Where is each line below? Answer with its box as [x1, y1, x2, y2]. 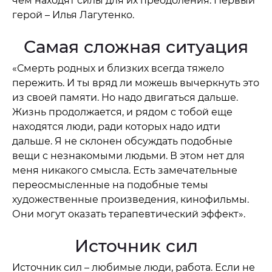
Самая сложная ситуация [24, 36, 248, 57]
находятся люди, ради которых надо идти [12, 121, 220, 132]
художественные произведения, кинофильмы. [12, 194, 249, 205]
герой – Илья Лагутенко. [12, 9, 134, 21]
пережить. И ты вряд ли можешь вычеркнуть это [12, 77, 259, 89]
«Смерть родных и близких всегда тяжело [12, 63, 224, 74]
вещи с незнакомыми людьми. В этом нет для [12, 150, 245, 161]
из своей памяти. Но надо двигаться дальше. [12, 92, 238, 103]
